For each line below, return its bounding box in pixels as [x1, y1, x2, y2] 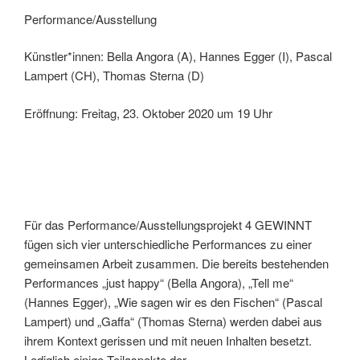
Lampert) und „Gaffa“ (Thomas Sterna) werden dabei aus [24, 313, 322, 330]
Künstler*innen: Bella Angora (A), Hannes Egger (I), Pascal [24, 47, 332, 65]
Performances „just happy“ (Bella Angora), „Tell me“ [24, 274, 293, 292]
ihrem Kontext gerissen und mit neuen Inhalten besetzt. [24, 332, 312, 350]
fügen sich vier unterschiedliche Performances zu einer [24, 235, 312, 253]
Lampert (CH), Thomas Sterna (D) [24, 67, 204, 84]
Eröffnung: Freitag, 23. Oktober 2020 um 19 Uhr [24, 104, 272, 121]
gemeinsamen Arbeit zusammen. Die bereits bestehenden [24, 255, 329, 272]
